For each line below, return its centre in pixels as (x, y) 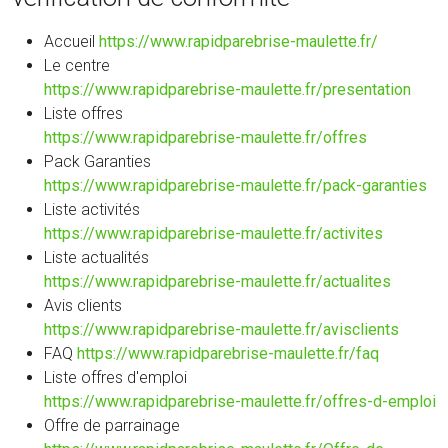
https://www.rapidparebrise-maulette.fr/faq (228, 353)
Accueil (71, 41)
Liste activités (92, 209)
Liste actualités (96, 257)
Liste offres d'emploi (115, 377)
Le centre (77, 65)
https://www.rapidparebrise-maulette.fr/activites (213, 233)
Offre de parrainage (112, 425)
